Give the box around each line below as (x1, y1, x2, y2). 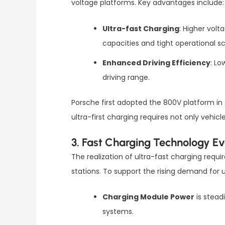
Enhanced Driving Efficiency (102, 57, 210, 68)
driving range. (102, 72, 150, 82)
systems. (102, 206, 134, 217)
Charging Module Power (102, 192, 194, 202)
